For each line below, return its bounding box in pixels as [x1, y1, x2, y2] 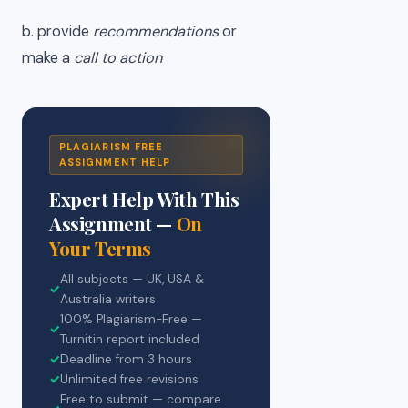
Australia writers [60, 291, 156, 308]
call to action [74, 48, 162, 68]
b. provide [22, 22, 93, 42]
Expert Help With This [49, 186, 240, 212]
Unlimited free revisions [60, 372, 199, 388]
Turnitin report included [60, 331, 199, 348]
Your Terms [49, 235, 151, 261]
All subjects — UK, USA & [60, 271, 204, 288]
